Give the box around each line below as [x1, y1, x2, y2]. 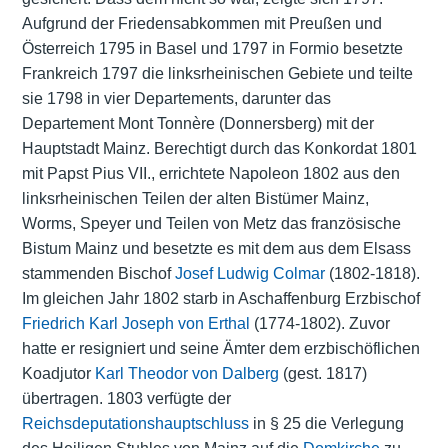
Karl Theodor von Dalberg [94, 365, 279, 383]
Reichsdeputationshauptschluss [21, 415, 249, 433]
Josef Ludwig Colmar [174, 265, 325, 283]
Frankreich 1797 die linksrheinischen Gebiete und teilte [21, 65, 413, 83]
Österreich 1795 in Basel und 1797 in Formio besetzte [21, 40, 403, 58]
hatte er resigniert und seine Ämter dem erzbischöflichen [21, 340, 420, 358]
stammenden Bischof [21, 265, 175, 283]
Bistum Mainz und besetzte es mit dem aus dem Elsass [21, 240, 411, 258]
